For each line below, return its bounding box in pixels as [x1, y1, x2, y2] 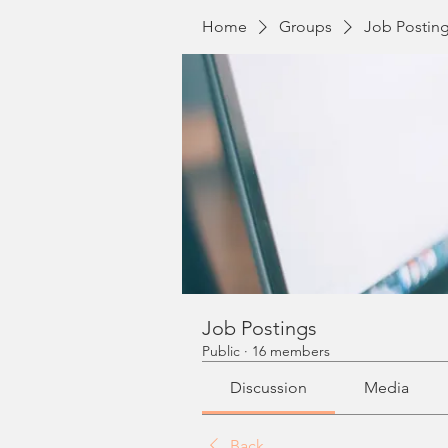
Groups [279, 17, 332, 36]
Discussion [230, 378, 308, 397]
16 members [252, 342, 330, 360]
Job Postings [202, 316, 317, 340]
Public [202, 342, 240, 360]
